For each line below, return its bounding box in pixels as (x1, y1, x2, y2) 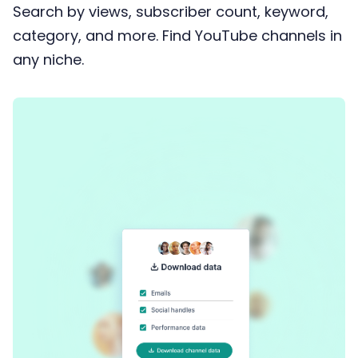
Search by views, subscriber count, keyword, (13, 2, 328, 22)
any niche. (13, 50, 84, 70)
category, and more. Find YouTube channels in (13, 26, 342, 46)
